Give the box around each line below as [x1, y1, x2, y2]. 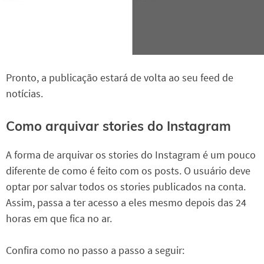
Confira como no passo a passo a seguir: [6, 243, 184, 257]
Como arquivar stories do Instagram [6, 117, 231, 134]
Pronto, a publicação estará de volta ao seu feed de [6, 71, 233, 85]
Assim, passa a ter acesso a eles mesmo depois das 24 [6, 195, 246, 209]
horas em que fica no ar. [6, 211, 112, 225]
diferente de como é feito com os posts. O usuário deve [6, 163, 250, 177]
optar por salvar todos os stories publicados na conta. [6, 179, 246, 193]
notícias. [6, 87, 43, 101]
